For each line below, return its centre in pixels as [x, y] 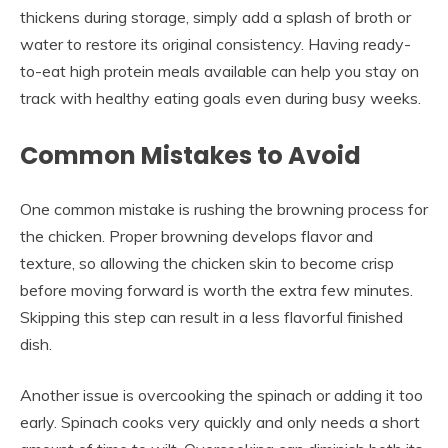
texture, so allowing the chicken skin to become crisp [207, 262]
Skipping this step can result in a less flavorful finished [211, 316]
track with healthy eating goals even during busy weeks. [220, 97]
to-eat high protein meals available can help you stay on [219, 70]
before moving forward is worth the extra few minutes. [216, 289]
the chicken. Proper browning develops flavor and [196, 235]
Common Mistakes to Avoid [190, 155]
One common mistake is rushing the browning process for [224, 208]
